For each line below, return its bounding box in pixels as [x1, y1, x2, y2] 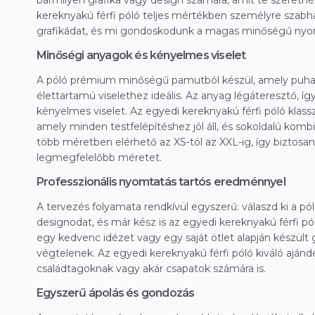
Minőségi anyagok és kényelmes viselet [37, 49, 246, 63]
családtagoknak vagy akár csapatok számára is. [37, 262, 266, 276]
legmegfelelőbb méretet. [37, 151, 162, 165]
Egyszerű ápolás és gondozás [37, 286, 195, 300]
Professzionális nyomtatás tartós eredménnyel [37, 175, 285, 189]
